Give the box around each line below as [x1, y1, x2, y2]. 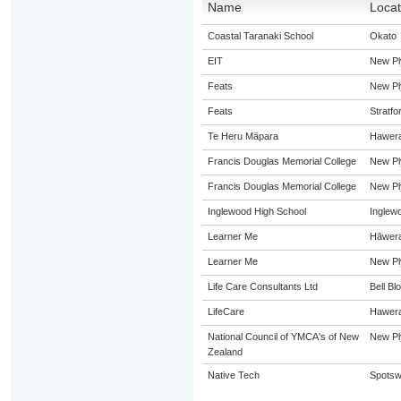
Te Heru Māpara [207, 131, 278, 141]
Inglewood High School [207, 206, 306, 217]
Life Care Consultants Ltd [207, 281, 318, 292]
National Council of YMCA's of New [207, 331, 359, 342]
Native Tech [207, 370, 260, 380]
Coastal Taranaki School [207, 30, 313, 41]
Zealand [207, 346, 243, 357]
